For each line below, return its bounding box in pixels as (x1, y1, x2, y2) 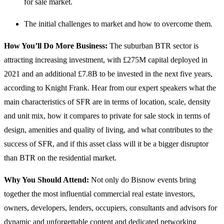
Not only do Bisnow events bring (91, 175, 196, 184)
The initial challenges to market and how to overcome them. (24, 19, 212, 28)
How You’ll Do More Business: (4, 41, 109, 50)
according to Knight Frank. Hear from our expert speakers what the (4, 83, 216, 92)
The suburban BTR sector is (109, 41, 198, 50)
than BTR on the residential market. (4, 153, 116, 162)
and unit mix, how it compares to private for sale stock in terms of (4, 111, 210, 120)
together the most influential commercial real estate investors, (4, 189, 195, 198)
